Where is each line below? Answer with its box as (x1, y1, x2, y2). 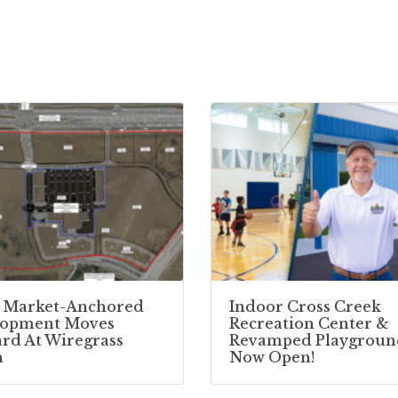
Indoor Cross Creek (229, 297, 382, 315)
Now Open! (229, 347, 315, 366)
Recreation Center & (229, 314, 390, 332)
